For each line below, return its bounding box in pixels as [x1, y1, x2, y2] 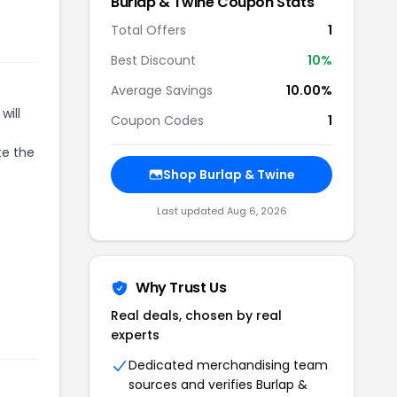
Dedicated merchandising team [128, 356, 328, 374]
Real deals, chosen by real [111, 307, 282, 324]
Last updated [156, 204, 227, 218]
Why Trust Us [136, 277, 227, 298]
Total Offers [111, 21, 186, 39]
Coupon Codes [111, 112, 204, 129]
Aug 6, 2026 [226, 204, 287, 218]
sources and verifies [128, 376, 256, 393]
